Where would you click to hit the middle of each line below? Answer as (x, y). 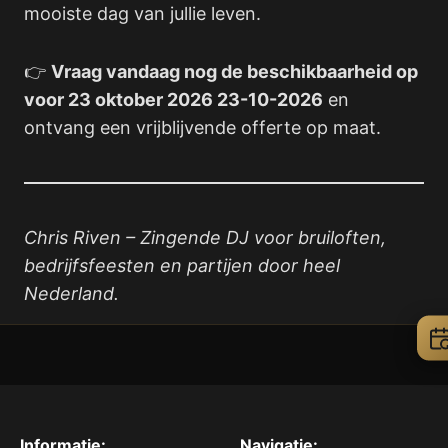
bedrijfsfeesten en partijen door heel (182, 266)
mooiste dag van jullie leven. (142, 13)
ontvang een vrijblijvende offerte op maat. (202, 128)
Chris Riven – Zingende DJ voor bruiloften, (205, 238)
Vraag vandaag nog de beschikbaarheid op (234, 72)
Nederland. (71, 294)
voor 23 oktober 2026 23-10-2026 (173, 100)
